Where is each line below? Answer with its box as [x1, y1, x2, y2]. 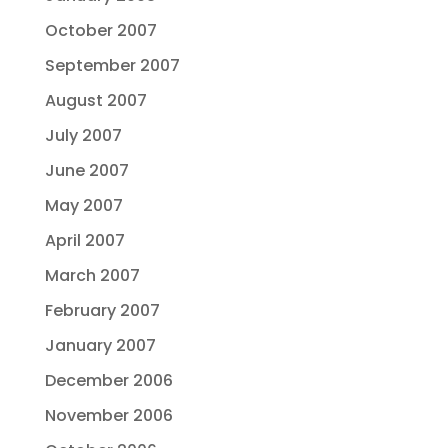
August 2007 [44, 89, 147, 112]
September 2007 [44, 54, 180, 77]
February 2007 [44, 299, 160, 322]
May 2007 [44, 194, 123, 217]
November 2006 [44, 404, 173, 427]
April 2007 [44, 229, 125, 252]
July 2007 [44, 124, 122, 147]
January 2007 [44, 334, 156, 357]
